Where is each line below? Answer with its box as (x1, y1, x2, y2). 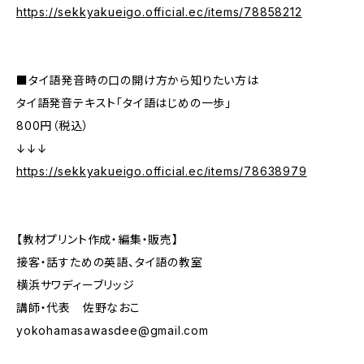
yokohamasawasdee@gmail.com (16, 323, 209, 337)
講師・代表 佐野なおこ (16, 301, 141, 314)
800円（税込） (16, 119, 89, 132)
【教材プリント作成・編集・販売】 (16, 232, 179, 246)
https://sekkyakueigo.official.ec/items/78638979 (16, 164, 307, 178)
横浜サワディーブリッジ (16, 278, 135, 292)
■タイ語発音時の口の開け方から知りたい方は (16, 73, 259, 87)
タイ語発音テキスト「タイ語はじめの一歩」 (16, 96, 232, 110)
